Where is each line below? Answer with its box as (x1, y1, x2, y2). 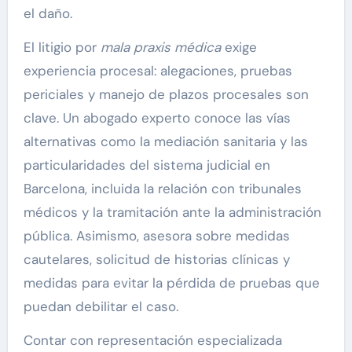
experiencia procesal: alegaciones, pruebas (23, 62, 292, 79)
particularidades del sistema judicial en (23, 156, 270, 174)
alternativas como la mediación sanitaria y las (23, 133, 308, 150)
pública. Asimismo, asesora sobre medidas (23, 227, 290, 244)
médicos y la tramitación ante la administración (23, 203, 321, 221)
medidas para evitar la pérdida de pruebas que (23, 274, 320, 291)
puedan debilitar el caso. (23, 298, 178, 315)
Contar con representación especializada (23, 332, 282, 349)
